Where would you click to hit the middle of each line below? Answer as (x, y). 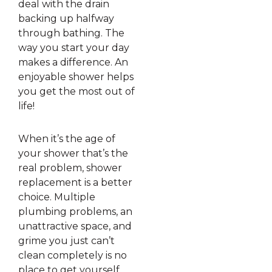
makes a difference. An (73, 63)
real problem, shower (70, 168)
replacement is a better (75, 183)
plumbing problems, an (75, 212)
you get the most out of (76, 92)
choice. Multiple (57, 197)
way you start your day (74, 48)
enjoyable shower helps (76, 77)
